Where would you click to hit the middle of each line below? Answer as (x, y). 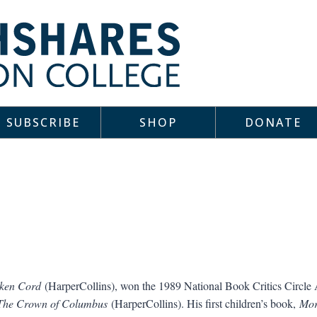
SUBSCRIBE (43, 122)
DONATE (273, 122)
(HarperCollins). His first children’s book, (203, 303)
